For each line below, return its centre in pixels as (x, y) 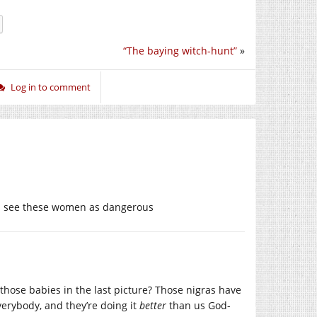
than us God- (198, 306)
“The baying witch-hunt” (180, 51)
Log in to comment (51, 87)
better (153, 306)
